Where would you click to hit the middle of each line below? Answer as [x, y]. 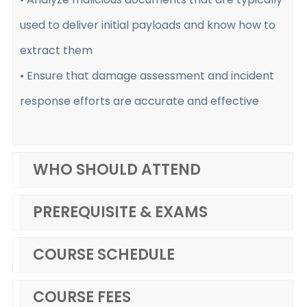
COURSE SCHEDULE [104, 255]
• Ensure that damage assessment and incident [147, 76]
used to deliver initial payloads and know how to [148, 25]
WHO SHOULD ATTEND [117, 170]
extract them [56, 50]
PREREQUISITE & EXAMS [120, 212]
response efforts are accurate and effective [139, 101]
